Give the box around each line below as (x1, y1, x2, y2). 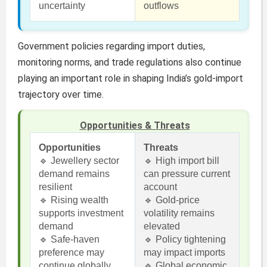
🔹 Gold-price (143, 195, 200, 206)
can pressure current (143, 169, 230, 179)
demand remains (38, 169, 110, 179)
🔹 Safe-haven (38, 234, 100, 245)
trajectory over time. (17, 89, 104, 101)
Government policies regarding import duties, (17, 41, 205, 52)
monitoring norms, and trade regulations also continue (17, 57, 241, 69)
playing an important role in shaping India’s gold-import (17, 73, 243, 85)
